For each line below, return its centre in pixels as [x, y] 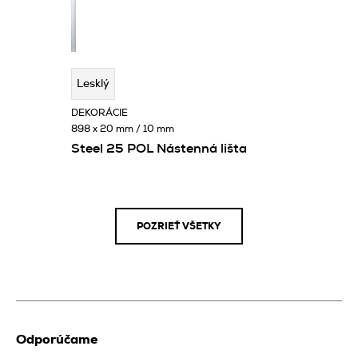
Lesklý [93, 84]
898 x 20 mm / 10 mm [123, 128]
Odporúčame [57, 339]
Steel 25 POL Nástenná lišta [159, 148]
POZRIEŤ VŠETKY [179, 226]
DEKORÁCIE [99, 112]
